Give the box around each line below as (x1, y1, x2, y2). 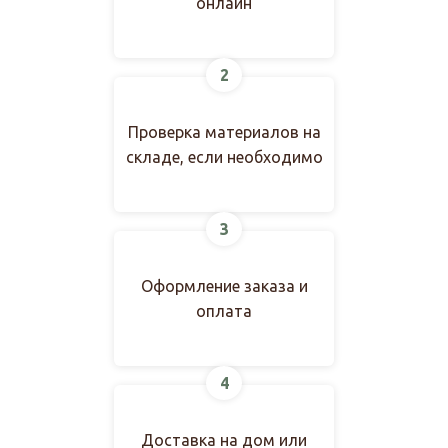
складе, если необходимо (125, 147, 323, 166)
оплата (196, 301, 252, 320)
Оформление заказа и (140, 276, 308, 295)
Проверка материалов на (127, 122, 321, 141)
